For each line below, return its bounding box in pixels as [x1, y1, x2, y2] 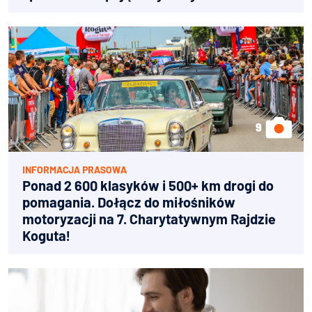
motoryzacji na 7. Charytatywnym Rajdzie [22, 210, 276, 227]
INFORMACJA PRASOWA [22, 163, 127, 175]
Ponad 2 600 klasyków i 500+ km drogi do [22, 176, 274, 194]
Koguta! [22, 226, 70, 244]
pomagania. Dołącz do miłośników [22, 193, 235, 210]
